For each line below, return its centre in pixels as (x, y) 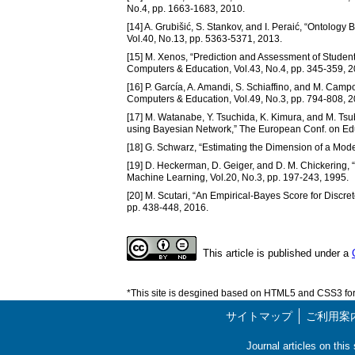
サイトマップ (259, 316)
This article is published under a (277, 253)
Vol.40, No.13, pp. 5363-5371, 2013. (204, 39)
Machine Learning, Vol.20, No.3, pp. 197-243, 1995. (238, 177)
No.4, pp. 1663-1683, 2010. (186, 9)
